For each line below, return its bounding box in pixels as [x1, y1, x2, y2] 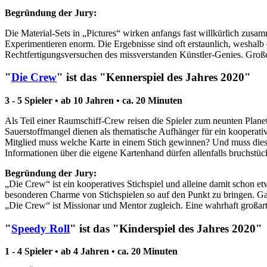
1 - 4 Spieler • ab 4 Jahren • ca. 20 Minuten [5, 246, 178, 257]
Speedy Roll [11, 222, 70, 235]
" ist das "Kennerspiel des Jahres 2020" [57, 71, 251, 84]
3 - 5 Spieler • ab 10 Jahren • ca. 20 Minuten [5, 95, 182, 106]
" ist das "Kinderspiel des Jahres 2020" [70, 222, 262, 235]
